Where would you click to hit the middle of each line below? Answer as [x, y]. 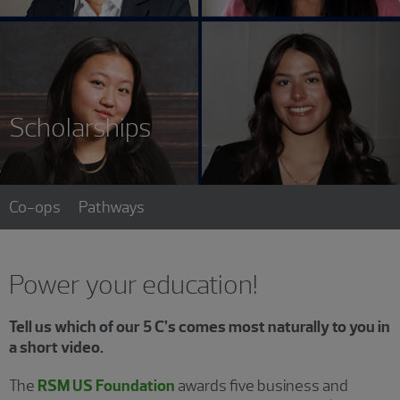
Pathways [112, 207]
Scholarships [80, 128]
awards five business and [262, 385]
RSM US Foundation [106, 385]
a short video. [56, 347]
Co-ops [35, 207]
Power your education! [133, 284]
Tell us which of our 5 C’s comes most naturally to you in [200, 326]
